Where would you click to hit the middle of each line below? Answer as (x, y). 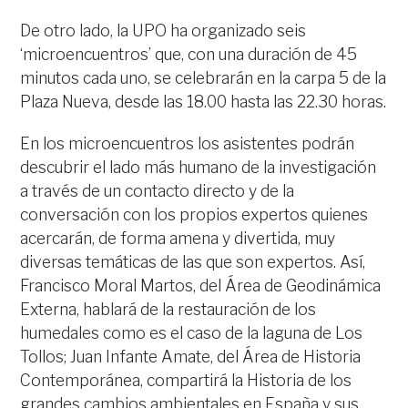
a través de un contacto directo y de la (158, 191)
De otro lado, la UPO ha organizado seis (163, 31)
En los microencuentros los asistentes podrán (188, 143)
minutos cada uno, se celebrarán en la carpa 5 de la (204, 78)
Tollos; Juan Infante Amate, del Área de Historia (191, 357)
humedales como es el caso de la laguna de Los (192, 333)
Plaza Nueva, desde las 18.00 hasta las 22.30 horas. (204, 102)
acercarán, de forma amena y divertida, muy (178, 238)
